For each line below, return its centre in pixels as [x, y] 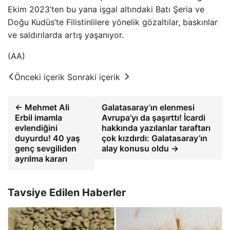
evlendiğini [36, 128]
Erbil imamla [39, 118]
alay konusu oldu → [140, 149]
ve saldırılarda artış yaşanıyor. [66, 35]
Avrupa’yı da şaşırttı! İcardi [154, 118]
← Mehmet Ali [42, 108]
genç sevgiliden [46, 149]
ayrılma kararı [41, 159]
